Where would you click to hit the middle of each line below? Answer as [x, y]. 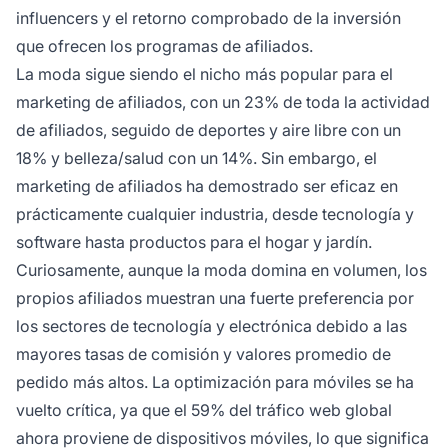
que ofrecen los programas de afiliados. [164, 45]
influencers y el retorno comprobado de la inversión [208, 17]
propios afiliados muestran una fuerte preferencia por [215, 297]
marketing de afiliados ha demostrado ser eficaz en [207, 185]
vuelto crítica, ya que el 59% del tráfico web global [204, 409]
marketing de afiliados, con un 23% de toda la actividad [223, 101]
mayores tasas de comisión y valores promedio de [203, 353]
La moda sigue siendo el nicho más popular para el [204, 73]
